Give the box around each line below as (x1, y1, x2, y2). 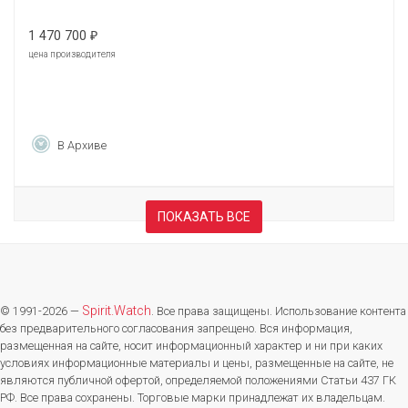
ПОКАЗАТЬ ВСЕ (158, 209, 250, 225)
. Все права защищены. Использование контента (151, 304, 406, 319)
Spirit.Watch (82, 303, 151, 320)
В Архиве (57, 138, 107, 152)
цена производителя (28, 49, 116, 59)
